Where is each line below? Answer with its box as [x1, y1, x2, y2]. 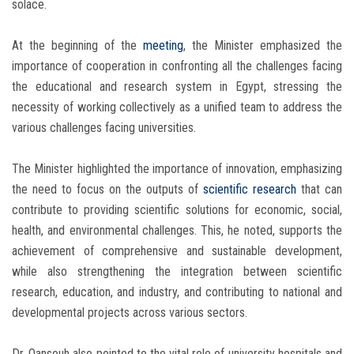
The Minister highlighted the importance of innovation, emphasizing [12, 161, 342, 177]
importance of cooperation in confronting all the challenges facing [12, 58, 342, 74]
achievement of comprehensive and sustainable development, [12, 243, 342, 259]
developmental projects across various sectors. [12, 305, 247, 321]
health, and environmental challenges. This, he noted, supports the [12, 223, 342, 239]
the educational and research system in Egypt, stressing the [12, 79, 342, 95]
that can [296, 182, 342, 198]
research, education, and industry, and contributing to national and [12, 284, 342, 300]
